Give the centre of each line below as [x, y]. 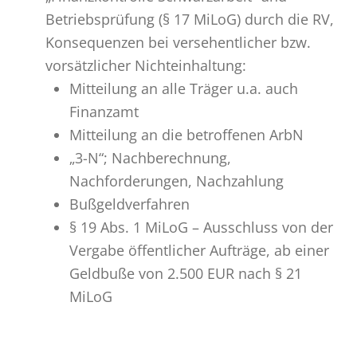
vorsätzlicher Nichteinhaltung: [145, 65]
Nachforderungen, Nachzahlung [176, 181]
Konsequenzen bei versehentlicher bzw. [178, 42]
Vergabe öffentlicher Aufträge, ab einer [199, 250]
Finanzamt [104, 112]
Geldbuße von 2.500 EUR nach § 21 [185, 273]
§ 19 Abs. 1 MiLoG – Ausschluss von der [201, 227]
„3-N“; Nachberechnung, [150, 158]
